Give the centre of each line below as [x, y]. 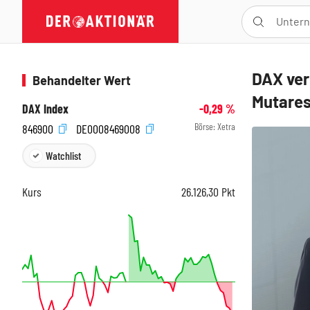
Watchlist [63, 155]
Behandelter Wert [82, 80]
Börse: [206, 126]
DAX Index [45, 109]
